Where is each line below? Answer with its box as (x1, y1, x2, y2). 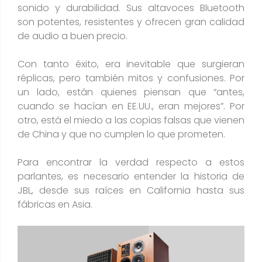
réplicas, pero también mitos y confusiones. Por (18, 71, 244, 85)
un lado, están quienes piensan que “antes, (18, 85, 244, 99)
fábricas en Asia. (18, 197, 92, 211)
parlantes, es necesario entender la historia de (18, 169, 244, 183)
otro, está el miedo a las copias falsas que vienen (18, 113, 244, 127)
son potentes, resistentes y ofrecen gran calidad (18, 15, 244, 29)
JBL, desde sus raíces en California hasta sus (18, 183, 244, 197)
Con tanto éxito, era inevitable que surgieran (18, 57, 244, 71)
